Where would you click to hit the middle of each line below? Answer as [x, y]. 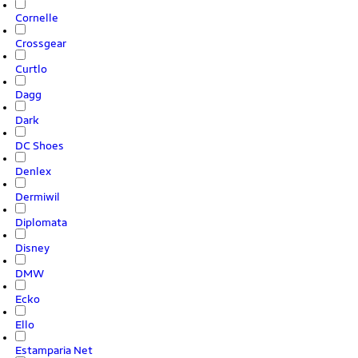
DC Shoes [40, 145]
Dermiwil [38, 197]
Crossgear [41, 43]
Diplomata [41, 222]
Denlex [33, 171]
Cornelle [37, 18]
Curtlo [31, 69]
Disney [32, 248]
